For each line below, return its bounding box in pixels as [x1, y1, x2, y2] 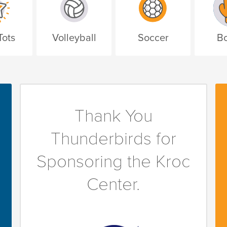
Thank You [74, 105, 153, 127]
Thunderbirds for [50, 128, 176, 150]
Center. [87, 174, 140, 196]
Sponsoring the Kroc [36, 151, 191, 173]
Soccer [137, 32, 169, 45]
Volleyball [52, 32, 96, 45]
